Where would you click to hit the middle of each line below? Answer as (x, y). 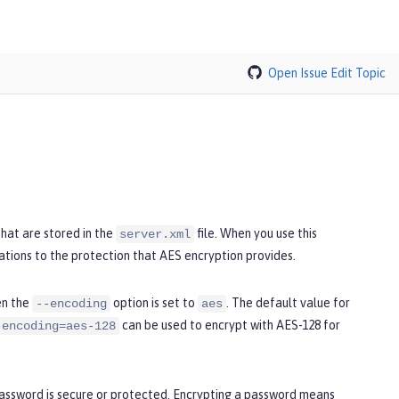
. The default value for (288, 302)
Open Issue (298, 73)
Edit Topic (358, 73)
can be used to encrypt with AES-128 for (230, 325)
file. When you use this (256, 233)
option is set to (154, 302)
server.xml (155, 234)
